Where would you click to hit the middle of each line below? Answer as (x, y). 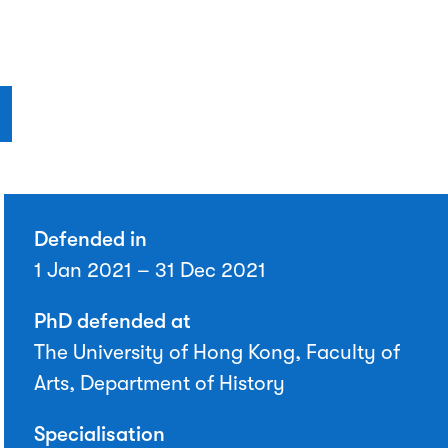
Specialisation (99, 434)
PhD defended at (112, 321)
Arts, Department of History (159, 383)
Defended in (90, 239)
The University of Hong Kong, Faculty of (217, 352)
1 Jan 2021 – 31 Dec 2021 (150, 270)
